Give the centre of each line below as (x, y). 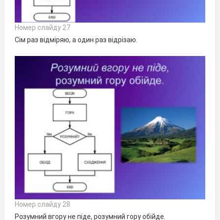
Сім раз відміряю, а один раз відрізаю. (76, 40)
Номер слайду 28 (42, 204)
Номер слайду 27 (42, 27)
